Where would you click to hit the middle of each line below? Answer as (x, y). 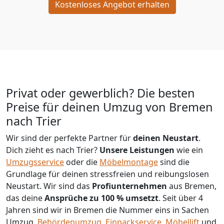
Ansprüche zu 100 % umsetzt (101, 198)
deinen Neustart (166, 138)
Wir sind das (68, 186)
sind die (174, 162)
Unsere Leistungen (137, 150)
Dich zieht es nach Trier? (53, 150)
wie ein (189, 150)
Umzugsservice (35, 162)
